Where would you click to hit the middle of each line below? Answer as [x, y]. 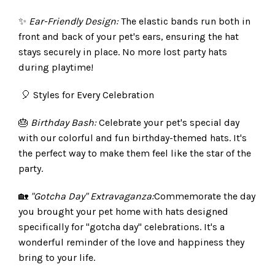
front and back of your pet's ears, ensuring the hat [129, 37]
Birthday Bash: [64, 123]
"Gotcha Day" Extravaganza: [92, 196]
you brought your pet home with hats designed [123, 212]
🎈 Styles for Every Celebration [86, 95]
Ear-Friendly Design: [74, 21]
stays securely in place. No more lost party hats [123, 52]
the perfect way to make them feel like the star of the [135, 153]
